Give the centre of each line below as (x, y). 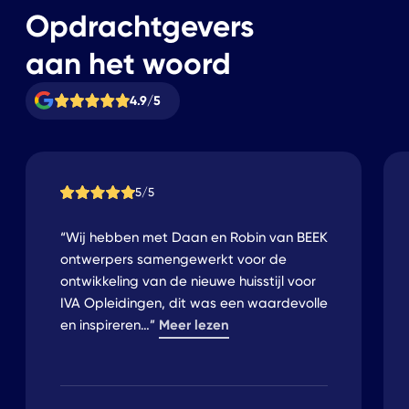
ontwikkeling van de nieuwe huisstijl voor (188, 282)
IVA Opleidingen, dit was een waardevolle (194, 304)
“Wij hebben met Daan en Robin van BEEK (194, 238)
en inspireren (100, 325)
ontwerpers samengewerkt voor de (173, 260)
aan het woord (128, 63)
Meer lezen (194, 325)
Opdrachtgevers (140, 26)
